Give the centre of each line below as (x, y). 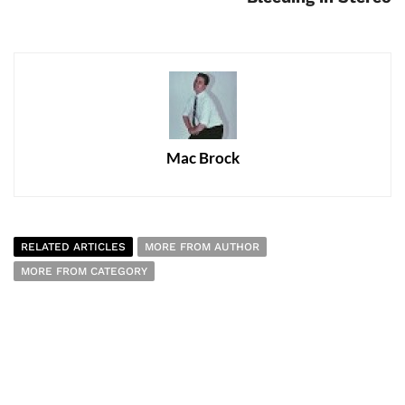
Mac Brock (202, 157)
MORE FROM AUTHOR (202, 246)
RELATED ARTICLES (73, 246)
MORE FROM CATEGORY (84, 271)
